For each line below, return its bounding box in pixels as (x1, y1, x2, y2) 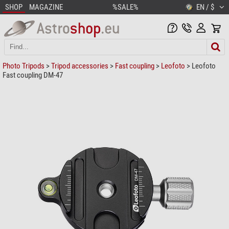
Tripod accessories (51, 61, 108, 71)
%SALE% (112, 3, 139, 12)
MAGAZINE (29, 3, 63, 12)
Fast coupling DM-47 (3, 70, 63, 80)
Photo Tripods (3, 61, 44, 71)
